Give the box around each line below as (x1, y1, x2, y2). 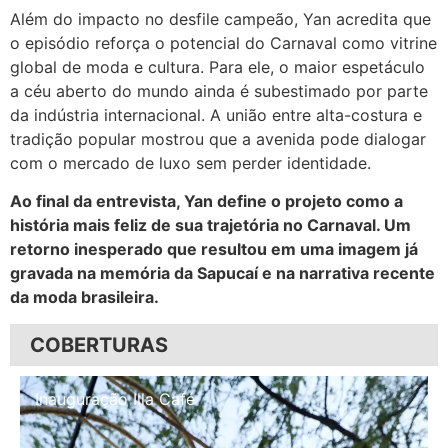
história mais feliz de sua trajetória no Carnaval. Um (10, 215, 411, 236)
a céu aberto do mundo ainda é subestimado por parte (10, 81, 428, 102)
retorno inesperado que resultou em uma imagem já (10, 239, 418, 260)
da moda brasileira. (10, 287, 159, 308)
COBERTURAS (30, 332, 168, 357)
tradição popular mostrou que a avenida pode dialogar (10, 129, 426, 150)
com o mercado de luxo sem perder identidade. (10, 153, 371, 174)
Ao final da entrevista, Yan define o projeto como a (10, 191, 403, 212)
